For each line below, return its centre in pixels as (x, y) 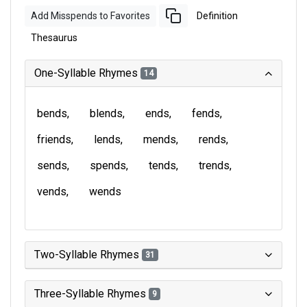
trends (214, 165)
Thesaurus (54, 38)
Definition (217, 15)
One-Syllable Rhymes (87, 73)
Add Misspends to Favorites (90, 15)
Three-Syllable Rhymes (91, 294)
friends (54, 139)
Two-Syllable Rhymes (88, 255)
